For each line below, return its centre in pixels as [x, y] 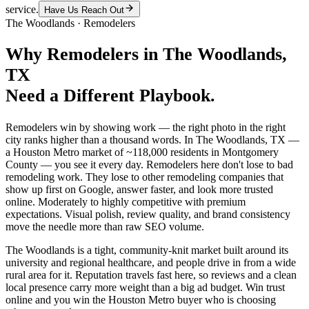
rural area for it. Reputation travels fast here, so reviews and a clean [151, 275]
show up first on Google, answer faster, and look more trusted [139, 190]
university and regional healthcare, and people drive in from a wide [151, 263]
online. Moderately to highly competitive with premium [126, 202]
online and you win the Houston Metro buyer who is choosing [141, 300]
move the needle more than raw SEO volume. [105, 227]
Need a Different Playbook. [110, 96]
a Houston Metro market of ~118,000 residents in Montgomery [142, 152]
